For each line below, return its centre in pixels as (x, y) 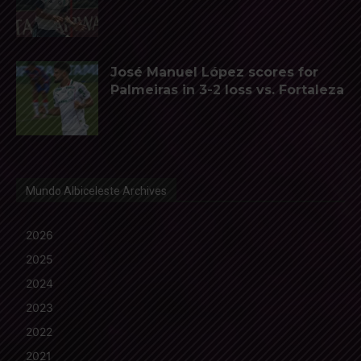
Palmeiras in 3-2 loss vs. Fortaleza (227, 89)
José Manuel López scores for (214, 72)
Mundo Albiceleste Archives (96, 191)
